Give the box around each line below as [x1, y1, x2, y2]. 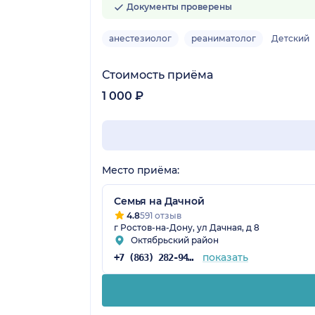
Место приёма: [102, 163, 179, 176]
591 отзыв [140, 210, 181, 221]
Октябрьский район [131, 234, 219, 245]
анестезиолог [109, 32, 172, 44]
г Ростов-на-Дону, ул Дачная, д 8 [114, 221, 259, 233]
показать [202, 250, 248, 264]
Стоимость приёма [102, 67, 213, 82]
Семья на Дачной [114, 194, 205, 207]
